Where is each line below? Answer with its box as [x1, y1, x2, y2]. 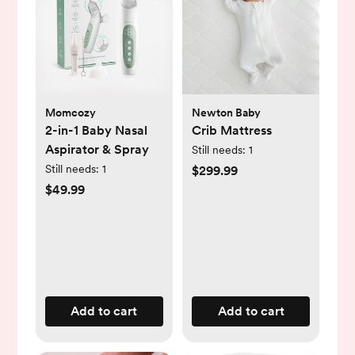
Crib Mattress [192, 122, 272, 138]
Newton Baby [192, 105, 261, 119]
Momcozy [44, 105, 96, 119]
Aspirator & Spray [44, 141, 149, 157]
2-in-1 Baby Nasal [44, 122, 147, 138]
